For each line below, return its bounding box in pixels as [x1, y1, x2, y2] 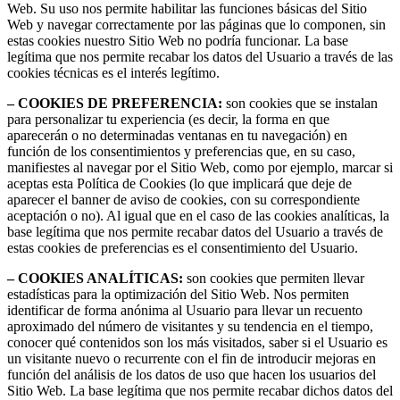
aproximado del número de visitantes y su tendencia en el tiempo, [7, 319, 373, 335]
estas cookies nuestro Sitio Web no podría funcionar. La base [7, 33, 348, 49]
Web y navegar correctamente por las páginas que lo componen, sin [7, 17, 386, 33]
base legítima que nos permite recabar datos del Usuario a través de [7, 224, 383, 240]
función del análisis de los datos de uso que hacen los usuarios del [7, 367, 376, 383]
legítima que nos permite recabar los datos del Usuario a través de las [7, 49, 393, 65]
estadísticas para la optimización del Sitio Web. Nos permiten [7, 287, 349, 303]
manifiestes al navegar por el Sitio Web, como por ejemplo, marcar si [7, 160, 393, 176]
